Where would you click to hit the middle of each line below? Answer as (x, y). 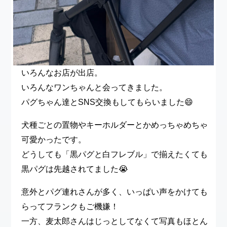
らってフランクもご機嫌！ (70, 207)
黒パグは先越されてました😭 (74, 169)
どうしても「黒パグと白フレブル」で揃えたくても (114, 155)
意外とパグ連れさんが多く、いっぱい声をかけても (114, 192)
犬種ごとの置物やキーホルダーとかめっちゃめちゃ (114, 125)
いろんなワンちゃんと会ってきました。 (94, 88)
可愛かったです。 (53, 140)
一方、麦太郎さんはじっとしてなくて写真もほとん (114, 221)
